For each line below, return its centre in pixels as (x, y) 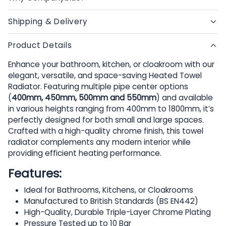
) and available (185, 98)
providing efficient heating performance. (85, 153)
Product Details (40, 45)
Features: (35, 174)
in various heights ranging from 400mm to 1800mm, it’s (111, 109)
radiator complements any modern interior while (99, 142)
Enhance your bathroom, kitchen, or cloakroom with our (111, 65)
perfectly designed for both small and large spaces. (106, 120)
